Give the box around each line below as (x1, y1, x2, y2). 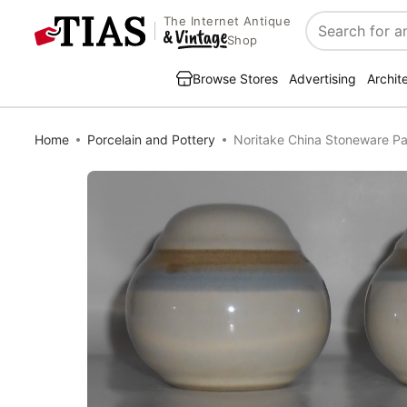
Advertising (289, 71, 356, 86)
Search (306, 31, 354, 50)
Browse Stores (193, 71, 278, 86)
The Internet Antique (163, 14, 292, 29)
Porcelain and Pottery (87, 132, 215, 147)
